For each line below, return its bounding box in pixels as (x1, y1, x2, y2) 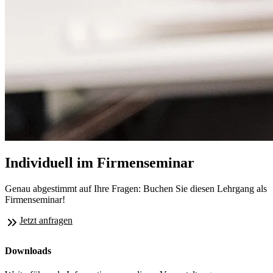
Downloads (5, 245, 51, 256)
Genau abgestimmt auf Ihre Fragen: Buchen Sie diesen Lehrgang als (5, 183, 267, 194)
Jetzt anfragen (19, 215, 73, 226)
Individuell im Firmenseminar (5, 155, 194, 171)
